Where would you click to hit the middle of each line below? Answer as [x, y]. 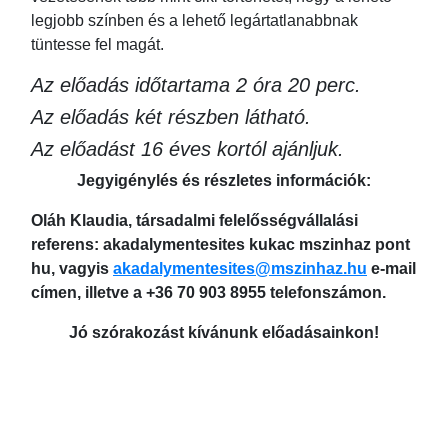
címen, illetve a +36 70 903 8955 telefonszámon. [208, 293]
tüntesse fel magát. [97, 45]
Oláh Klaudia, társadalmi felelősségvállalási [194, 221]
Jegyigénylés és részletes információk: [224, 181]
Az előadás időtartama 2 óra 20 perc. [196, 85]
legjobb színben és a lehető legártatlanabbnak [194, 21]
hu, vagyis [72, 269]
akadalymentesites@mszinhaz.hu [240, 269]
